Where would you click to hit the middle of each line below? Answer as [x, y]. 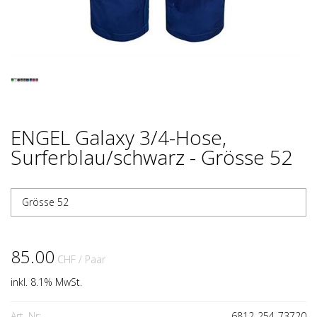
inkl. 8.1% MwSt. [46, 282]
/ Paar [92, 259]
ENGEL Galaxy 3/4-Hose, [119, 137]
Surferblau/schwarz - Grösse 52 [151, 157]
